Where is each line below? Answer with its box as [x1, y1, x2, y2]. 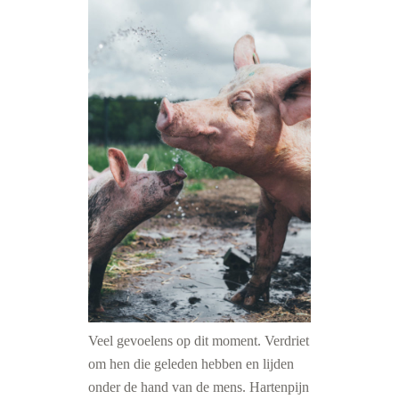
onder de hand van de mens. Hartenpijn [88, 379, 309, 395]
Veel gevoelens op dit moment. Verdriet [88, 333, 309, 348]
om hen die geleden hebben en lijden [88, 356, 294, 371]
